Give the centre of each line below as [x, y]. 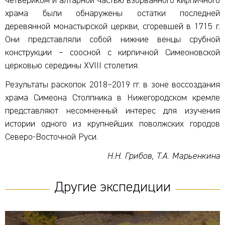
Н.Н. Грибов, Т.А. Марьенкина [163, 156]
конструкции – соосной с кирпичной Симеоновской [113, 52]
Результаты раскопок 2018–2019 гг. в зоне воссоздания [113, 85]
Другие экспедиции [113, 187]
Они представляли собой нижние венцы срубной [113, 39]
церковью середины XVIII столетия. [72, 66]
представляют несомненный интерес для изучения [113, 111]
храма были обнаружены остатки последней [113, 13]
